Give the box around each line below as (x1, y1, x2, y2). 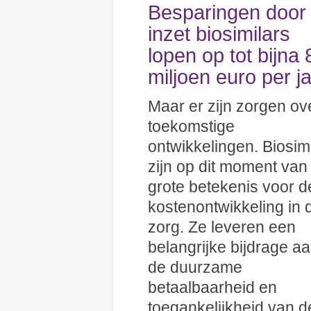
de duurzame (148, 258, 242, 276)
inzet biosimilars (148, 23, 290, 45)
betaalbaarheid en (148, 278, 277, 296)
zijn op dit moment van (148, 158, 308, 176)
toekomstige (148, 117, 235, 135)
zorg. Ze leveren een (148, 218, 296, 236)
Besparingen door (148, 1, 306, 24)
